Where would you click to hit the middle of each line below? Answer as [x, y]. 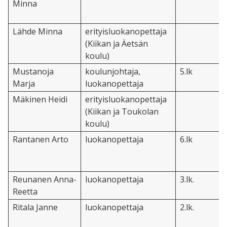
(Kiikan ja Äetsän [117, 44]
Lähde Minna [37, 32]
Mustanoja [33, 72]
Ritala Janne [35, 207]
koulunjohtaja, [113, 72]
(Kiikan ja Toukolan [122, 112]
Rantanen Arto [41, 140]
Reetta [25, 192]
